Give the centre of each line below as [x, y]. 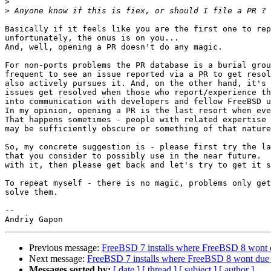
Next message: [58, 259]
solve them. [31, 192]
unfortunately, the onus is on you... [92, 38]
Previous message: [65, 248]
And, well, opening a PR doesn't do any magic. [114, 47]
